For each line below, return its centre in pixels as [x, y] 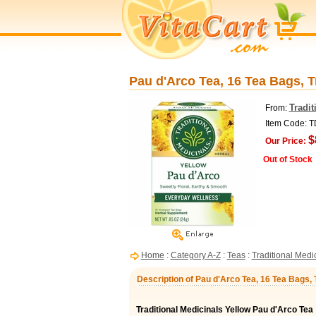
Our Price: [285, 141]
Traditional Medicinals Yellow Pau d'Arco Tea [224, 310]
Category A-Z [195, 255]
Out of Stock [287, 159]
